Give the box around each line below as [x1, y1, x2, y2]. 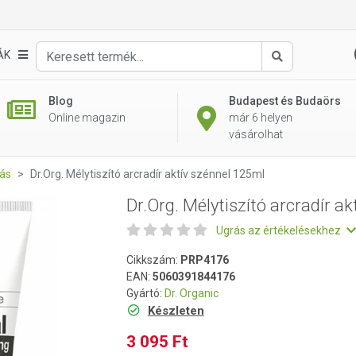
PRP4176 [180, 253, 229, 266]
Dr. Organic [164, 287, 219, 300]
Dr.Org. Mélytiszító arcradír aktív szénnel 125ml [30, 168, 265, 180]
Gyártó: [126, 287, 164, 300]
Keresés [276, 65, 317, 79]
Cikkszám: [126, 253, 180, 266]
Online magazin [48, 111, 126, 124]
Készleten [147, 304, 204, 318]
